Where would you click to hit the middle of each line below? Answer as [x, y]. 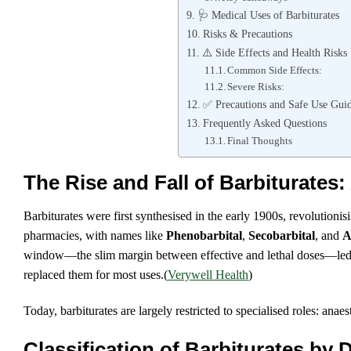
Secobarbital [282, 236]
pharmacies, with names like [95, 236]
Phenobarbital [204, 236]
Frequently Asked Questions [264, 123]
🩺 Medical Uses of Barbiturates [268, 15]
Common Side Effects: [275, 71]
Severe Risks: [256, 87]
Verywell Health [208, 275]
